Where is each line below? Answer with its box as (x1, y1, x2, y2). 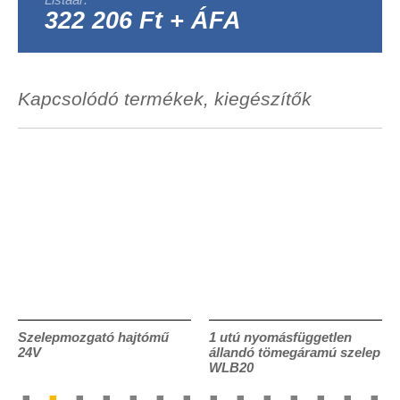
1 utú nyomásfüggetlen (209, 329, 352, 345)
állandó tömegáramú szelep (209, 345, 380, 360)
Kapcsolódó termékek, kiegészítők (18, 88, 312, 109)
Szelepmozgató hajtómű (18, 329, 169, 345)
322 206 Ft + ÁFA (45, 7, 241, 34)
